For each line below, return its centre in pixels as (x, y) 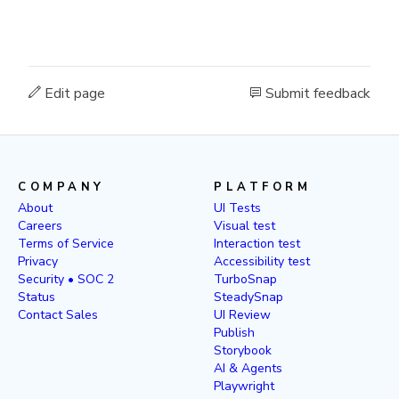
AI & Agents (248, 368)
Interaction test (257, 243)
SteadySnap (248, 297)
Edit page (73, 93)
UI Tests (237, 208)
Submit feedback (316, 93)
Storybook (243, 350)
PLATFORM (263, 187)
